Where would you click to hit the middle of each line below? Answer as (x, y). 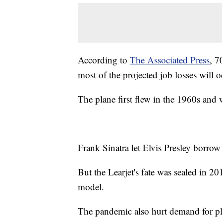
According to (104, 60)
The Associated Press (170, 60)
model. (91, 187)
